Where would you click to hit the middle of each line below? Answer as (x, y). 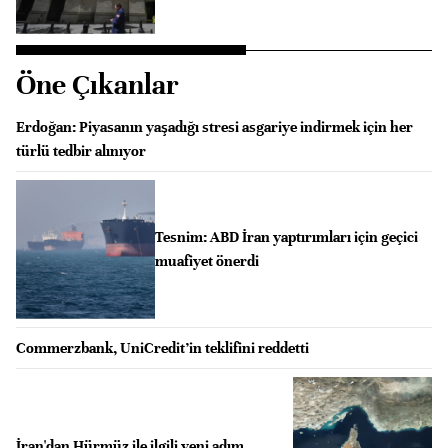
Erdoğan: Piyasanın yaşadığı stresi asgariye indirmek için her (214, 126)
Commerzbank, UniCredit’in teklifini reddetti (162, 347)
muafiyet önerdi (206, 261)
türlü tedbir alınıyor (81, 150)
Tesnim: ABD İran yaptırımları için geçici (286, 237)
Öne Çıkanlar (97, 84)
